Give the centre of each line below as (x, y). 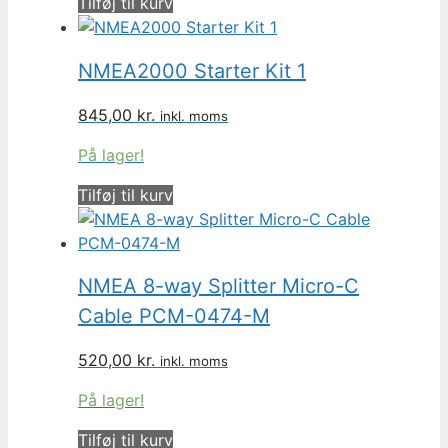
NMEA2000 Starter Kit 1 (192, 71)
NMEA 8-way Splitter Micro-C (218, 286)
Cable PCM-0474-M (174, 316)
